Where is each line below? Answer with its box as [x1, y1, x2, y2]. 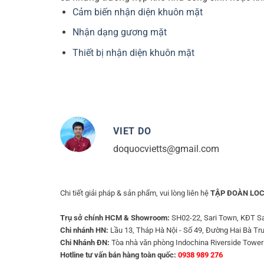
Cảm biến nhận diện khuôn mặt [72, 6, 203, 18]
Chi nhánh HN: [60, 226, 108, 235]
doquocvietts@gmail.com [113, 143, 219, 154]
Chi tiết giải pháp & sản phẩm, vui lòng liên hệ [60, 189, 210, 198]
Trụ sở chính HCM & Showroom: [60, 213, 170, 223]
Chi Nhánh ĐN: [60, 238, 110, 247]
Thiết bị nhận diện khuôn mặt [72, 47, 194, 58]
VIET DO [113, 125, 151, 137]
